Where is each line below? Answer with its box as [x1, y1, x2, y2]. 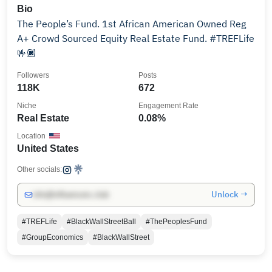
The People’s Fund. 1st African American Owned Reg [17, 18, 246, 30]
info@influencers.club [33, 190, 109, 199]
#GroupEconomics [22, 233, 83, 242]
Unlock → [211, 189, 248, 200]
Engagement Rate [138, 101, 199, 110]
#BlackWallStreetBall [67, 217, 136, 226]
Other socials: [17, 165, 62, 174]
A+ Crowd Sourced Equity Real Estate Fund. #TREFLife [17, 32, 254, 44]
